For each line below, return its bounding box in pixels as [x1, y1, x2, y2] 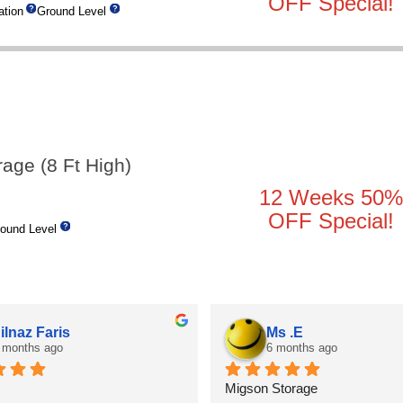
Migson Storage [225, 381, 318, 396]
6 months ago [266, 340, 337, 354]
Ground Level [37, 4, 107, 18]
